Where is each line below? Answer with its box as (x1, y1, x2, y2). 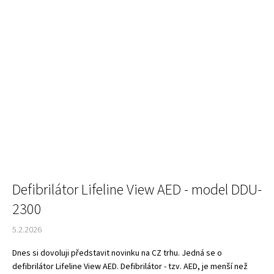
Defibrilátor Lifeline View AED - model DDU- (12, 179, 262, 201)
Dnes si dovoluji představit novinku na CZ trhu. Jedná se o (12, 246, 222, 259)
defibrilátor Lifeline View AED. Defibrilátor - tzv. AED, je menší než (12, 260, 248, 273)
